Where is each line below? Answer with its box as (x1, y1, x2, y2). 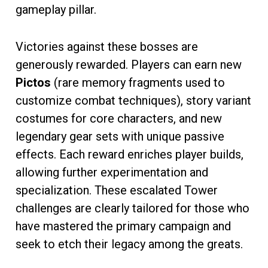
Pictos (16, 75, 51, 90)
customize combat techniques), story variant (16, 93, 251, 108)
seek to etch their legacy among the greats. (16, 236, 243, 251)
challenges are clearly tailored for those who (16, 200, 249, 215)
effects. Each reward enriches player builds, (16, 147, 243, 162)
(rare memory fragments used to (51, 75, 225, 90)
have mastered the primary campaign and (16, 218, 231, 233)
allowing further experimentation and (16, 165, 208, 179)
